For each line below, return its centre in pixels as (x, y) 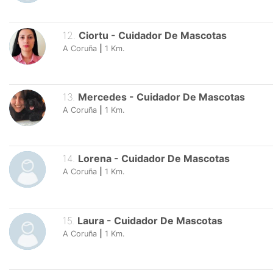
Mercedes (103, 97)
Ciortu (93, 35)
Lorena (94, 159)
